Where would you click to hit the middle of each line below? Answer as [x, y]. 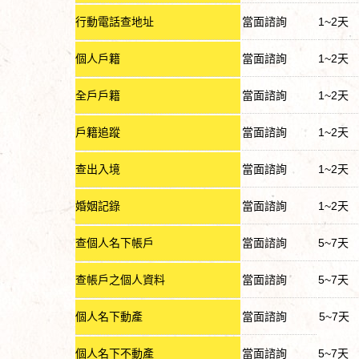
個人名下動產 [109, 316]
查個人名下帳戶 [115, 242]
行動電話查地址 [115, 21]
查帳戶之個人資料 [120, 279]
